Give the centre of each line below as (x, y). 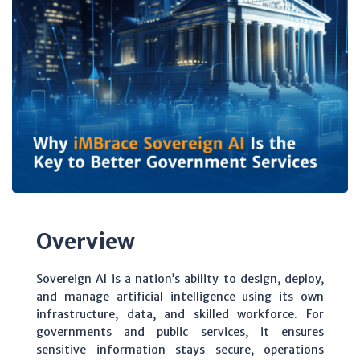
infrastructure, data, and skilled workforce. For (180, 314)
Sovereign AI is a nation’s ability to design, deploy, (180, 278)
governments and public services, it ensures (180, 331)
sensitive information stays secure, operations (180, 349)
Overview (86, 241)
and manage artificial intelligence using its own (180, 296)
